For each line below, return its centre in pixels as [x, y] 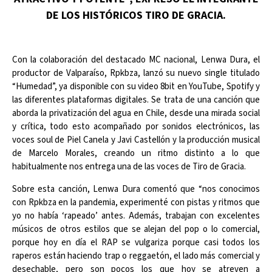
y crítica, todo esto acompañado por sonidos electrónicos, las [136, 127]
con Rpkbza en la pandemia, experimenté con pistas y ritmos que [136, 202]
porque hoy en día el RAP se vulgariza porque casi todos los [136, 242]
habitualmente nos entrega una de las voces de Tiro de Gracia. [129, 167]
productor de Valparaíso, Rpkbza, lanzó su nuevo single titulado [136, 73]
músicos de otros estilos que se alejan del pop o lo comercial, [136, 229]
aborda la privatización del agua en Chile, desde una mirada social [136, 114]
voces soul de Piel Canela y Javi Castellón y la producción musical [136, 140]
